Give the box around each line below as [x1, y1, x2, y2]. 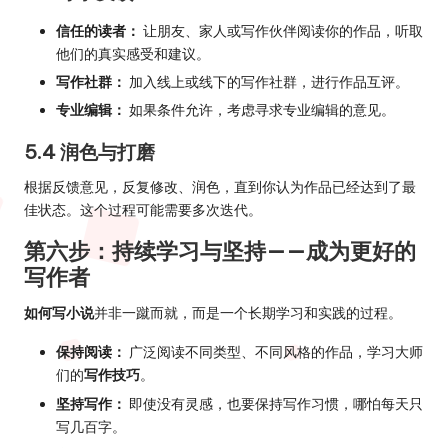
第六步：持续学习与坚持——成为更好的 [24, 237, 416, 266]
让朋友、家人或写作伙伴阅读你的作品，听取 [140, 22, 423, 41]
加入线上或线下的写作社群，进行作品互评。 [126, 73, 409, 92]
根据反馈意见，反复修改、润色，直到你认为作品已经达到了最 [24, 178, 416, 197]
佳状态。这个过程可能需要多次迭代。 [24, 201, 262, 220]
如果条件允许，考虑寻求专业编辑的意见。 [126, 101, 395, 120]
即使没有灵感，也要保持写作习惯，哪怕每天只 [126, 394, 423, 413]
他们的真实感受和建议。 [56, 45, 210, 64]
